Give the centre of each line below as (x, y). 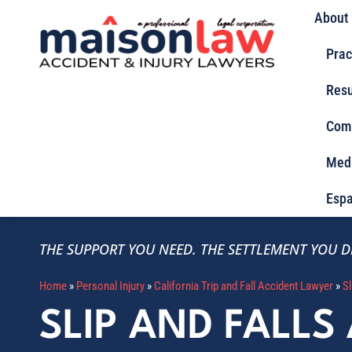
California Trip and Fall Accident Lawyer (244, 286)
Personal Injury (110, 286)
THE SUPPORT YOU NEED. (118, 249)
